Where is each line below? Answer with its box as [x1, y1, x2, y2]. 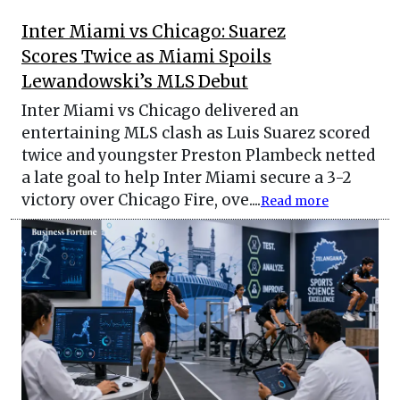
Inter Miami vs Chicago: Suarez [21, 21, 286, 43]
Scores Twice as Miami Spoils [21, 46, 271, 68]
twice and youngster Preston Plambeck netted [21, 146, 375, 166]
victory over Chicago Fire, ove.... [21, 190, 261, 211]
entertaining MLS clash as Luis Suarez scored [21, 123, 370, 144]
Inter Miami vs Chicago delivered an [21, 101, 299, 121]
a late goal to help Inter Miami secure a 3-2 [21, 168, 352, 188]
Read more [261, 194, 329, 210]
